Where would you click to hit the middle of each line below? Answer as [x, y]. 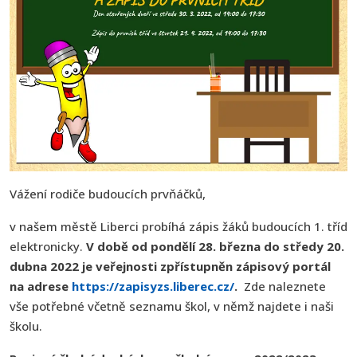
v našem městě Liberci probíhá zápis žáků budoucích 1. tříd [178, 226]
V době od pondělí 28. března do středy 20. [215, 246]
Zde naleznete [282, 286]
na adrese [41, 286]
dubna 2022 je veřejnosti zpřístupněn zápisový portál [170, 266]
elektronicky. [48, 246]
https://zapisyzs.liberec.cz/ [153, 286]
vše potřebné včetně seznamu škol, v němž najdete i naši [172, 306]
